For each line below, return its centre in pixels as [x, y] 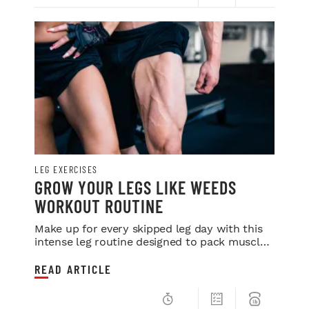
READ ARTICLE [73, 269]
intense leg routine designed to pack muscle [150, 241]
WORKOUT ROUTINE [99, 206]
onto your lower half [89, 255]
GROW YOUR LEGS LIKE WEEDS [136, 187]
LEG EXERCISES [66, 169]
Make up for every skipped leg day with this [149, 228]
